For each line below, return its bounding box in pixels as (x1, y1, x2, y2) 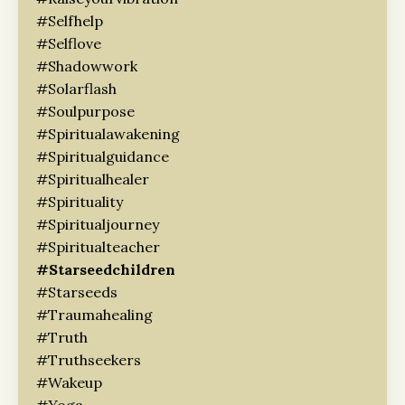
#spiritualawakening (36, 124, 180, 143)
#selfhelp (36, 11, 103, 30)
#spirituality (36, 192, 123, 211)
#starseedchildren (36, 259, 175, 278)
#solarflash (36, 79, 117, 98)
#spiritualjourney (36, 214, 159, 233)
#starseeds (36, 282, 118, 301)
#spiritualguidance (36, 146, 169, 165)
